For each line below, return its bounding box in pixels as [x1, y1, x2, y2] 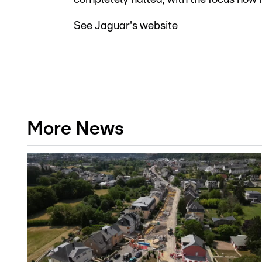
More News [27, 119, 124, 138]
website [140, 20, 178, 32]
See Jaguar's [74, 20, 140, 32]
